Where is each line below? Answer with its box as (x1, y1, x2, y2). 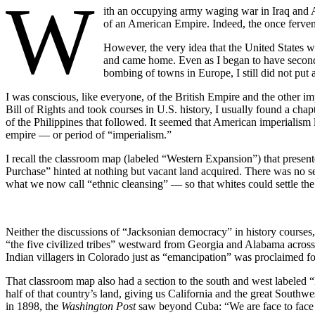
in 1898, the (6, 300, 61, 312)
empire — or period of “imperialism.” (6, 128, 172, 141)
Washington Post (61, 300, 136, 312)
